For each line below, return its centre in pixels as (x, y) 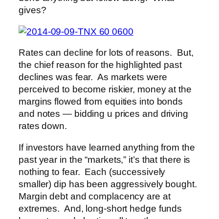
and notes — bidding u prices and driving (103, 114)
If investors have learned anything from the (107, 147)
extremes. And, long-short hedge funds (100, 208)
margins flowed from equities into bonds (101, 102)
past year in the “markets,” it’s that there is (105, 159)
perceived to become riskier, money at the (105, 89)
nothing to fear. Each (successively (92, 172)
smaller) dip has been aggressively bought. (108, 184)
